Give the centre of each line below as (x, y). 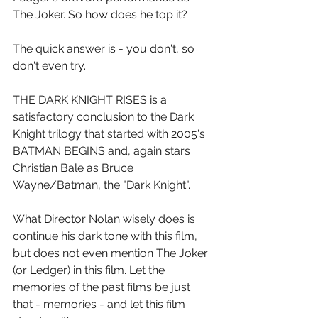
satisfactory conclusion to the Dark (105, 116)
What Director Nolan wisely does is (105, 219)
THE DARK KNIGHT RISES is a (91, 99)
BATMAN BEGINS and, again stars (103, 150)
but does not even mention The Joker (112, 253)
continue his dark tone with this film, (106, 236)
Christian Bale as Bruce (75, 168)
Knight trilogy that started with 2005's (110, 133)
